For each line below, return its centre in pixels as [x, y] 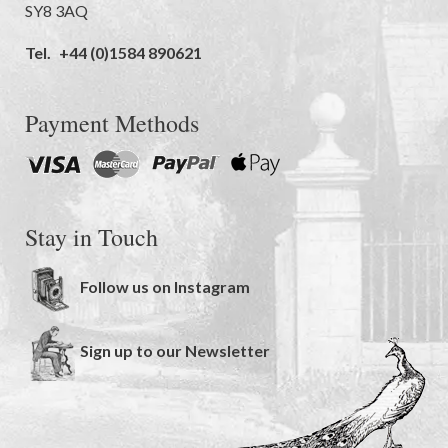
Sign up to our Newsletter [175, 350]
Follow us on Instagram [165, 287]
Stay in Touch [91, 237]
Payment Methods [112, 123]
